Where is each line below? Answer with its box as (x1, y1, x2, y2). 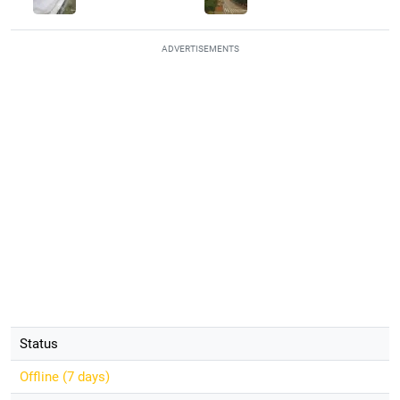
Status (19, 335, 58, 352)
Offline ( (19, 368, 67, 385)
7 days (66, 368, 105, 385)
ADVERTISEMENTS (161, 43, 239, 54)
